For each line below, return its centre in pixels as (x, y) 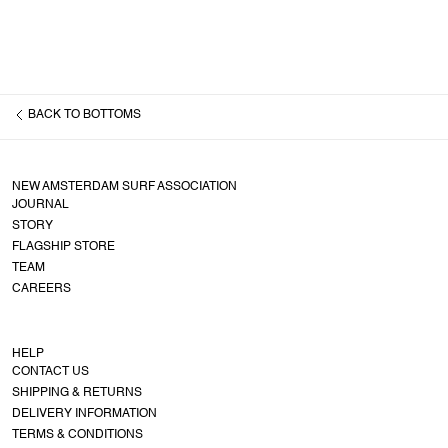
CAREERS (41, 289)
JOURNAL (40, 205)
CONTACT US (50, 372)
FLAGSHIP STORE (63, 247)
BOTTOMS (112, 115)
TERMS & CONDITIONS (77, 435)
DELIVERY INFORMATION (84, 414)
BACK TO (54, 115)
